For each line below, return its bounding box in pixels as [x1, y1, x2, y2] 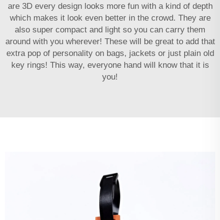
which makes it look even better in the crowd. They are [9, 13, 211, 23]
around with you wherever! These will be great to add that [5, 36, 215, 46]
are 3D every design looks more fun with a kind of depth [7, 1, 213, 11]
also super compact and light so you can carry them [15, 25, 205, 34]
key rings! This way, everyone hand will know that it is [11, 60, 209, 70]
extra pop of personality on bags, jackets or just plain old [6, 48, 214, 58]
